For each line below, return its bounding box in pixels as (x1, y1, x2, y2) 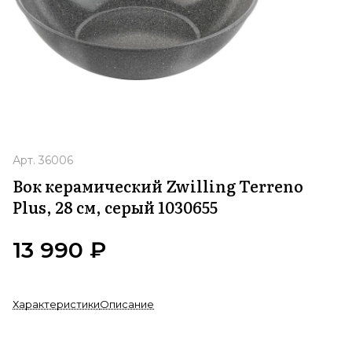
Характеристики (13, 298, 100, 311)
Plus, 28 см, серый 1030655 (13, 195, 218, 219)
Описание (100, 298, 154, 311)
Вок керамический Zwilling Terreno (13, 174, 303, 198)
